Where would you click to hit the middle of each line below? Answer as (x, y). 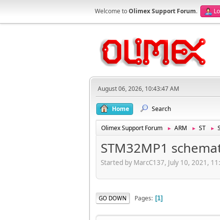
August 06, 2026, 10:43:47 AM (138, 89)
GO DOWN (113, 198)
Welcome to (112, 11)
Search (161, 109)
